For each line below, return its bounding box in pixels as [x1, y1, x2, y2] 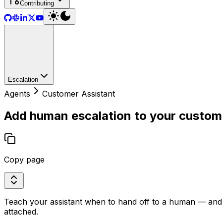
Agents [4, 89, 30, 99]
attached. [4, 206, 38, 217]
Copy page [4, 154, 45, 165]
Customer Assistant [42, 89, 115, 99]
